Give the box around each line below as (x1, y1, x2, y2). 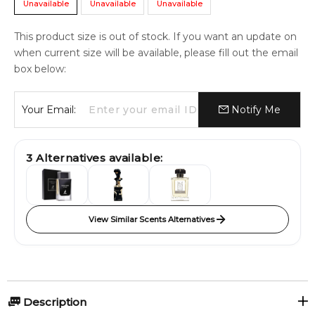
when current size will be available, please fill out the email (14, 46, 298, 59)
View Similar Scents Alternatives (88, 214, 214, 224)
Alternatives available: (32, 151, 163, 165)
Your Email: (22, 103, 76, 116)
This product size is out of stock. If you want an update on (14, 30, 297, 43)
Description (20, 295, 86, 309)
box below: (14, 63, 66, 75)
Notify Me (228, 103, 281, 116)
